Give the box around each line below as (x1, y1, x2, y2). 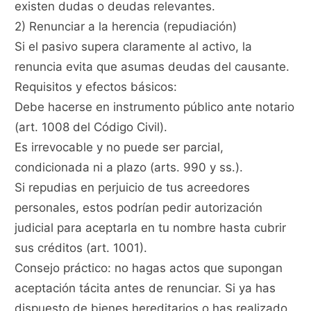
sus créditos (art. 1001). (15, 241, 148, 255)
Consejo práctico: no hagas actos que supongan (15, 261, 283, 276)
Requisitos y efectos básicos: (15, 80, 178, 94)
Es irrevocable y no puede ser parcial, (15, 140, 224, 155)
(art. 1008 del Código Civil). (15, 120, 168, 135)
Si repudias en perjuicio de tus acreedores (15, 180, 251, 195)
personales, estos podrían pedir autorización (15, 201, 263, 215)
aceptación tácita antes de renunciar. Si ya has (15, 281, 276, 296)
